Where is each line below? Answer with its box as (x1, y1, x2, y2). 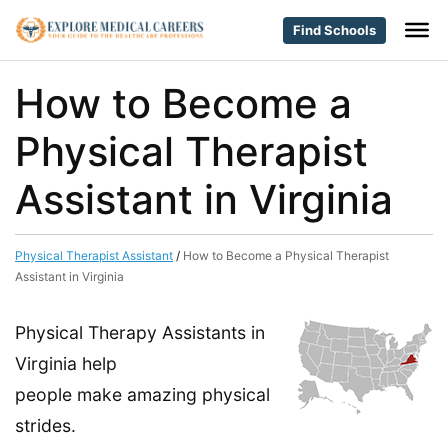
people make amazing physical (15, 384, 270, 405)
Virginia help (15, 353, 117, 374)
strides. (15, 415, 76, 436)
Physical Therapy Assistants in (15, 322, 265, 343)
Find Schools (293, 21, 376, 38)
